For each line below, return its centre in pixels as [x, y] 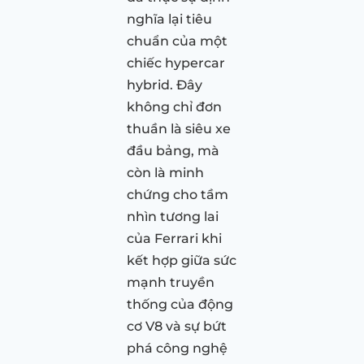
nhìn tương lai [173, 216]
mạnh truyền [171, 282]
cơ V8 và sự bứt [177, 326]
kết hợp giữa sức [182, 260]
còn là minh [165, 172]
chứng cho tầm [178, 194]
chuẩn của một [177, 41]
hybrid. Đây [165, 84]
